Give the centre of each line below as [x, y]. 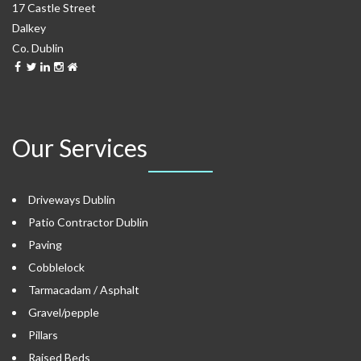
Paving [45, 245]
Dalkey [29, 28]
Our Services [80, 148]
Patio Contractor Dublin [88, 222]
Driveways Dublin [72, 200]
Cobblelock [56, 268]
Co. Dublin [38, 48]
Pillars [43, 335]
